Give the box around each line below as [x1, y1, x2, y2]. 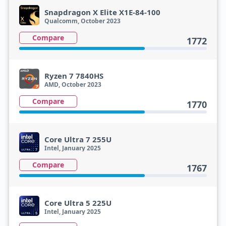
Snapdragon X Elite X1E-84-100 [44, 7, 160, 17]
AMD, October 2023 [44, 80, 101, 89]
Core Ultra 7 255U [44, 134, 111, 144]
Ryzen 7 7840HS [44, 71, 103, 81]
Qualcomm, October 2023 [44, 17, 121, 25]
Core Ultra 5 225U [44, 198, 111, 208]
